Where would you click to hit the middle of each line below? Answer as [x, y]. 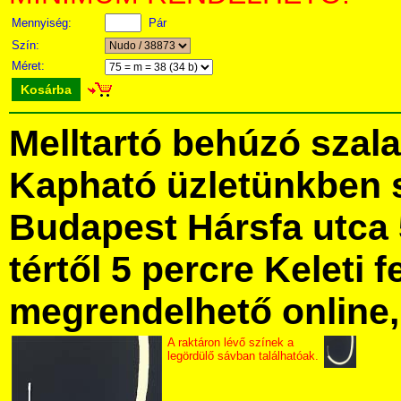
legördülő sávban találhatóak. [243, 356]
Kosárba [46, 90]
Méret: [30, 66]
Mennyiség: [43, 23]
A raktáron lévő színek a [230, 342]
